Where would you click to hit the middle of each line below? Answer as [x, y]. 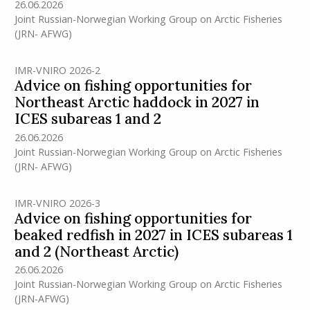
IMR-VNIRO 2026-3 [57, 203]
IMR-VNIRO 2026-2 [57, 71]
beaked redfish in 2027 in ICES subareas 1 [153, 235]
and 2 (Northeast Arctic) [96, 251]
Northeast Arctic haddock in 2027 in [137, 102]
